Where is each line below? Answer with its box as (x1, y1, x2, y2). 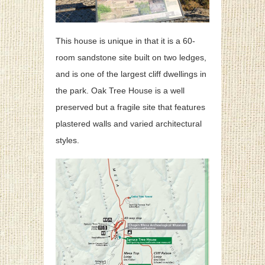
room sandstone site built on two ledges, (56, 53, 206, 63)
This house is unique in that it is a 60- (56, 36, 195, 46)
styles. (56, 135, 79, 146)
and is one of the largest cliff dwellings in (56, 69, 206, 79)
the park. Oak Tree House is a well (56, 86, 185, 96)
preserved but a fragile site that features (56, 102, 205, 112)
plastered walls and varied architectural (56, 119, 202, 129)
